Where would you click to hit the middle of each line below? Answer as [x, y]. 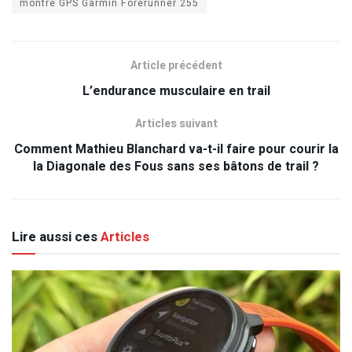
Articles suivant [176, 124]
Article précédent [176, 66]
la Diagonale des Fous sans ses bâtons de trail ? [176, 167]
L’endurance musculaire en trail [176, 92]
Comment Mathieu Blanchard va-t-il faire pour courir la [176, 150]
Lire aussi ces [55, 237]
